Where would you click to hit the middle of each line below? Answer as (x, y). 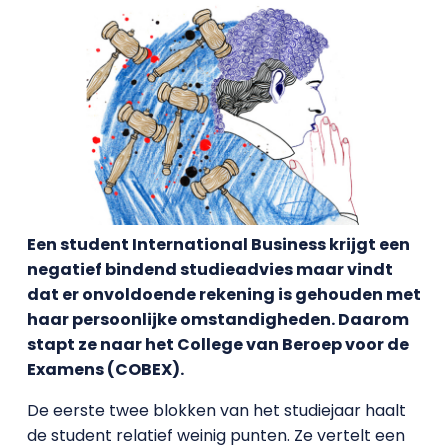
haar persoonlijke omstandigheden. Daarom (217, 319)
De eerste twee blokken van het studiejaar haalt (216, 410)
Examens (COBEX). (105, 369)
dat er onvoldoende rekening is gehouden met (223, 294)
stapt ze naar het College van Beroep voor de (217, 344)
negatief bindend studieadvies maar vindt (209, 269)
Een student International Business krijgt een (218, 244)
